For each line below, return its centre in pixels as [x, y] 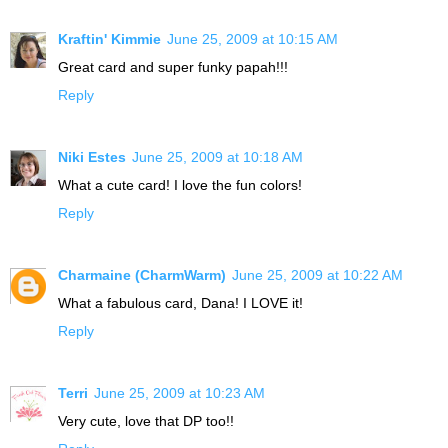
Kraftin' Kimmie [109, 39]
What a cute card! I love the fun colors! [180, 185]
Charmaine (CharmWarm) [142, 275]
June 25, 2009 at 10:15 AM [252, 39]
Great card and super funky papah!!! [173, 67]
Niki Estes [92, 157]
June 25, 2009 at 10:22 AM [317, 275]
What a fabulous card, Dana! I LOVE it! [180, 303]
